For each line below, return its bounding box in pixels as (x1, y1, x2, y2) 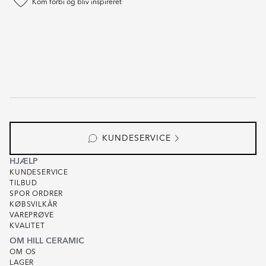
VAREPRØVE (9, 212, 54, 219)
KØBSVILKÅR (9, 201, 58, 208)
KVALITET (9, 223, 45, 230)
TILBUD (9, 180, 38, 187)
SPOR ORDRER (9, 191, 64, 198)
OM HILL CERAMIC (9, 235, 84, 246)
